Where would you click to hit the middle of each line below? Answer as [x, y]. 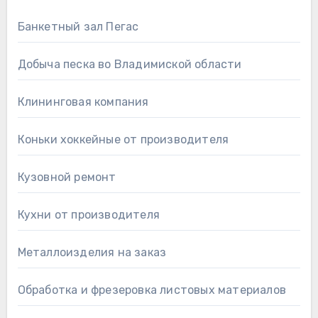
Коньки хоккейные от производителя [123, 140]
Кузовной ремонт [67, 177]
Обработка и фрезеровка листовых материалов [152, 290]
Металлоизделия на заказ [92, 253]
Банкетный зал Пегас [78, 27]
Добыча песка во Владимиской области [130, 65]
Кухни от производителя [88, 215]
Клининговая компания [83, 102]
